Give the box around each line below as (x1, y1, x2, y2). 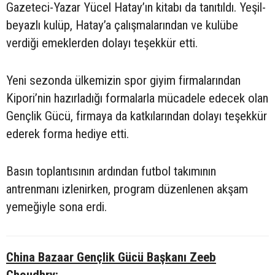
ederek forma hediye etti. (6, 126, 129, 142)
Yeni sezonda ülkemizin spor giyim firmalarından (6, 73, 241, 88)
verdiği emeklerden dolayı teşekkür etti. (6, 36, 198, 51)
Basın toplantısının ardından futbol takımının (6, 164, 216, 179)
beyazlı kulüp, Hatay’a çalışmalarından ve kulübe (6, 18, 238, 33)
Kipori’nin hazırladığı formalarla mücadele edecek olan (6, 91, 268, 106)
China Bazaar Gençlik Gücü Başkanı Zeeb (6, 250, 216, 265)
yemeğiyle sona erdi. (6, 199, 107, 215)
